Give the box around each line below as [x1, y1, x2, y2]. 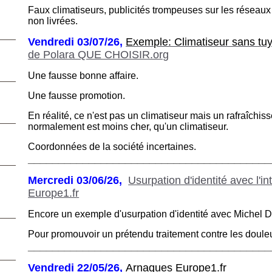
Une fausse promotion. [28, 90, 126, 101]
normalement [28, 121, 87, 132]
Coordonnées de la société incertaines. [28, 141, 197, 152]
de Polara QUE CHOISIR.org [28, 48, 169, 61]
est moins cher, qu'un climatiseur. [87, 121, 229, 132]
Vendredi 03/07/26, [28, 35, 126, 48]
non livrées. [28, 15, 78, 26]
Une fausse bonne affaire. [28, 70, 139, 81]
